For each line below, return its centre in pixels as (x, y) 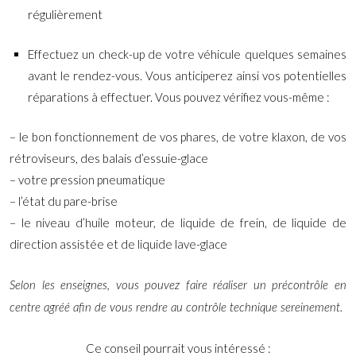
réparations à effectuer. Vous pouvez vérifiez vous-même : (179, 97)
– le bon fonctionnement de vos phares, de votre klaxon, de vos (178, 136)
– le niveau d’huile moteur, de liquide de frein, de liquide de (178, 222)
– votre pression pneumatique (87, 179)
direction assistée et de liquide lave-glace (118, 244)
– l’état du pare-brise (64, 201)
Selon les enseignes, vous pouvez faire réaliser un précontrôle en (178, 285)
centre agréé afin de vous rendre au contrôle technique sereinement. (176, 308)
